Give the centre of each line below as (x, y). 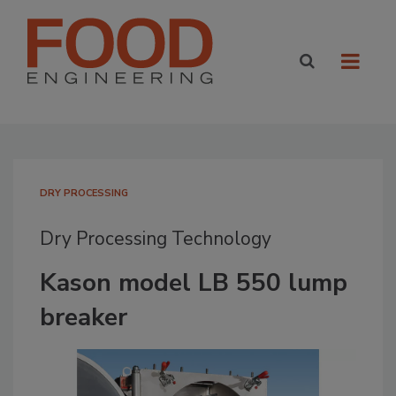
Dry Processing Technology (156, 239)
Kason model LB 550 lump (194, 283)
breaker (84, 317)
